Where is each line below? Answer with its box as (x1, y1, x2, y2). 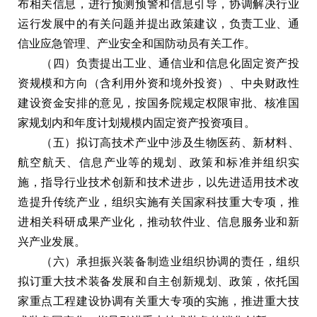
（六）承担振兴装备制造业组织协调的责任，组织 (18, 255, 299, 267)
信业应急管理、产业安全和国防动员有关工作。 (18, 37, 255, 50)
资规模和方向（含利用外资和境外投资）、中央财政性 (18, 76, 299, 89)
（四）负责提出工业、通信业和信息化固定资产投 (18, 57, 299, 69)
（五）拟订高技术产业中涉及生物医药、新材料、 (18, 136, 299, 149)
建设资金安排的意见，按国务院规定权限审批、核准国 (18, 96, 299, 109)
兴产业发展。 (18, 235, 86, 248)
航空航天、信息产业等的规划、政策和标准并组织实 (18, 156, 299, 168)
